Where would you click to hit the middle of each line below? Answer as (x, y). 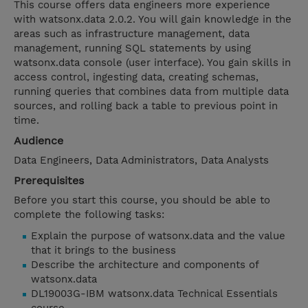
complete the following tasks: (89, 215)
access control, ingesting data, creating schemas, (136, 77)
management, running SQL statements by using (132, 48)
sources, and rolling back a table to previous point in (146, 106)
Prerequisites (49, 181)
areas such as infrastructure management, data (132, 34)
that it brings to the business (103, 251)
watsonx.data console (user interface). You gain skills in (152, 63)
